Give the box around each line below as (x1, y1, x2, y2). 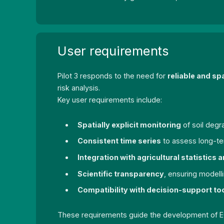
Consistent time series (77, 136, 161, 145)
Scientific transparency (77, 169, 164, 178)
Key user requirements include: (57, 95, 162, 104)
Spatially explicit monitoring (77, 120, 181, 129)
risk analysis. (57, 83, 100, 92)
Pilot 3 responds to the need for (57, 71, 168, 80)
